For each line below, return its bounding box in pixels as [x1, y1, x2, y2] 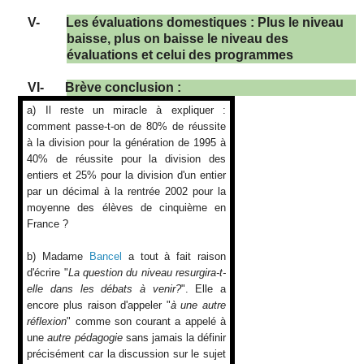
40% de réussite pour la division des [27, 153, 226, 166]
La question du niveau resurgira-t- [67, 266, 226, 279]
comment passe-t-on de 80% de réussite [27, 120, 226, 133]
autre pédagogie [47, 331, 126, 344]
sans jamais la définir [125, 331, 226, 344]
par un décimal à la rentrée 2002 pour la [27, 185, 226, 198]
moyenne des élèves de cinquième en [27, 201, 226, 214]
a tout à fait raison [121, 250, 226, 263]
